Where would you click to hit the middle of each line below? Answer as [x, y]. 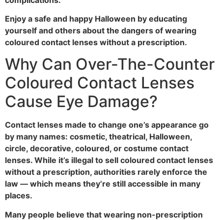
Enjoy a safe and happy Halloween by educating [96, 18]
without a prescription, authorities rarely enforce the [106, 172]
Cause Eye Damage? [81, 102]
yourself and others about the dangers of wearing [101, 30]
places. [19, 196]
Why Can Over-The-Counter [110, 64]
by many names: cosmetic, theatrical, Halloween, [98, 137]
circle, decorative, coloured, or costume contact [97, 149]
